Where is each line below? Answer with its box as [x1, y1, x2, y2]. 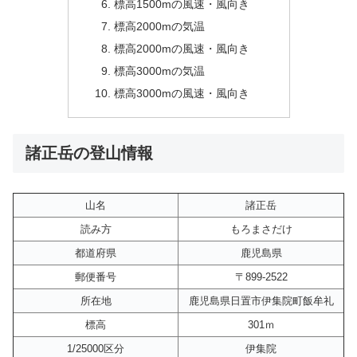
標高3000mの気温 [114, 65, 206, 78]
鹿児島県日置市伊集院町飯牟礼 [188, 295, 334, 308]
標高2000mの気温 [114, 20, 206, 33]
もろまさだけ [229, 223, 292, 236]
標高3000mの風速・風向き [114, 86, 250, 100]
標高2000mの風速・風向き [114, 42, 250, 56]
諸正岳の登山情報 [25, 143, 153, 162]
